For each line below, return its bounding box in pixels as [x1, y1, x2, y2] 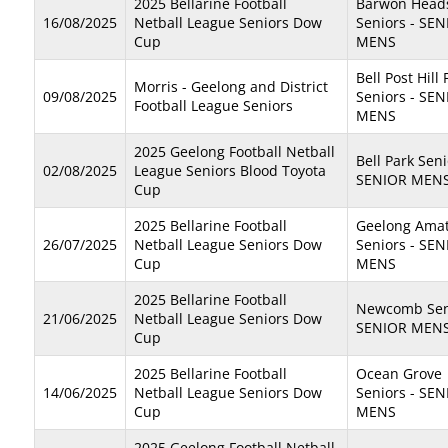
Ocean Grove [356, 364, 442, 383]
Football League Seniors [134, 96, 293, 115]
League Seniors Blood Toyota [134, 161, 326, 180]
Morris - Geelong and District [134, 77, 328, 96]
